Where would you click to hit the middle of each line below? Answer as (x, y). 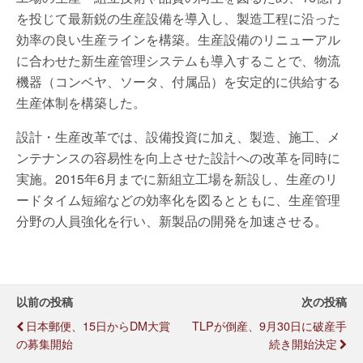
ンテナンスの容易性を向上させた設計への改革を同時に (178, 158)
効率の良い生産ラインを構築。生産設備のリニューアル (178, 39)
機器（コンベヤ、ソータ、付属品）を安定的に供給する (178, 81)
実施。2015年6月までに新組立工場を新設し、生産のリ (177, 179)
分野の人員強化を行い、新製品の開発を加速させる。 (172, 221)
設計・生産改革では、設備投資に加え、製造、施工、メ (178, 137)
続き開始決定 (303, 343)
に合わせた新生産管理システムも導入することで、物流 (178, 60)
